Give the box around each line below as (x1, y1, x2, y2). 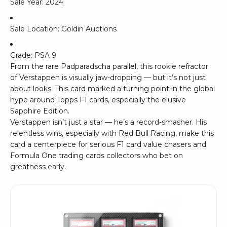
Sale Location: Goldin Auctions (10, 24, 117, 33)
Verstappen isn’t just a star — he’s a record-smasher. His (10, 118, 207, 127)
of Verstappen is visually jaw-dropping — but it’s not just (10, 73, 206, 83)
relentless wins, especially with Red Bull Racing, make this (10, 129, 214, 138)
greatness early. (10, 162, 66, 172)
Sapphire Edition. (10, 106, 69, 116)
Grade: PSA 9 (10, 51, 56, 60)
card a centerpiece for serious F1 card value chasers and (10, 140, 206, 149)
